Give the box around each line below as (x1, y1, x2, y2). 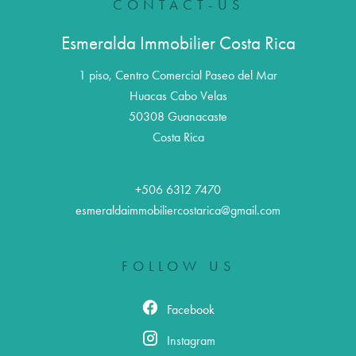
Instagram (166, 333, 215, 349)
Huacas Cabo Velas (129, 88, 227, 104)
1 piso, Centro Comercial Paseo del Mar (79, 68, 277, 83)
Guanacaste (164, 109, 227, 125)
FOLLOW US (121, 257, 235, 276)
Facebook (167, 302, 215, 318)
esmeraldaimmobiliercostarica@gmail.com (75, 203, 281, 219)
